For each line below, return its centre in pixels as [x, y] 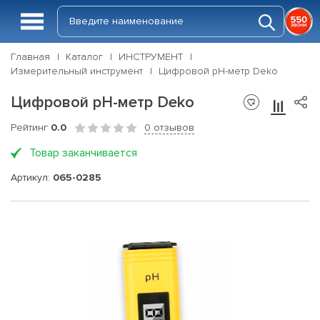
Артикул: [32, 177]
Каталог [84, 57]
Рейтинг [31, 127]
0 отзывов [169, 127]
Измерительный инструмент [77, 71]
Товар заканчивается [83, 153]
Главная [30, 57]
